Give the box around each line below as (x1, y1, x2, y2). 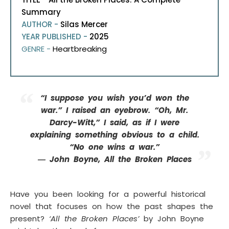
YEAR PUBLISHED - (21, 31, 89, 42)
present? (10, 213, 49, 224)
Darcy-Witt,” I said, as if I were (50, 117, 179, 128)
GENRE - (21, 43, 53, 55)
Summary (21, 7, 61, 18)
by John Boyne (144, 213, 204, 224)
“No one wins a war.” (70, 142, 159, 153)
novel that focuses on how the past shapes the (10, 201, 213, 212)
